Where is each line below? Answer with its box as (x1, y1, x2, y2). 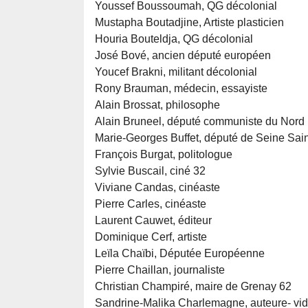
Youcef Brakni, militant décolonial (95, 66, 257, 78)
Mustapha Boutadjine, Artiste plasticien (95, 16, 284, 29)
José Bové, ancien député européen (95, 49, 271, 62)
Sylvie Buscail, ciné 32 (95, 165, 206, 177)
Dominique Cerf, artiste (95, 231, 207, 243)
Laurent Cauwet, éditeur (95, 214, 212, 227)
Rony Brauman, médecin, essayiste (95, 82, 267, 95)
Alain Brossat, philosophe (95, 99, 220, 111)
